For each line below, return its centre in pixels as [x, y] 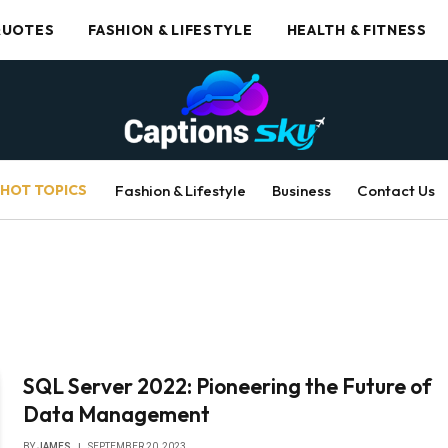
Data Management [117, 414]
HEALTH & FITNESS [356, 30]
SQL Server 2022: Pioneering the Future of [228, 386]
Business [301, 190]
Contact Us [396, 190]
